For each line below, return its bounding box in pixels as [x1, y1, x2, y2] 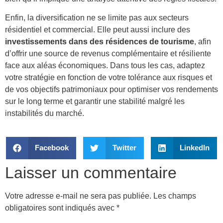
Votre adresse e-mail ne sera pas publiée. [5, 191, 151, 200]
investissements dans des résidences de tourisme [5, 37, 194, 46]
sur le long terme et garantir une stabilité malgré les [5, 97, 185, 106]
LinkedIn [180, 143, 210, 152]
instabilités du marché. [5, 109, 84, 118]
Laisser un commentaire [5, 163, 177, 182]
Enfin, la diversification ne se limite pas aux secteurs [5, 13, 189, 22]
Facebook [35, 143, 69, 152]
